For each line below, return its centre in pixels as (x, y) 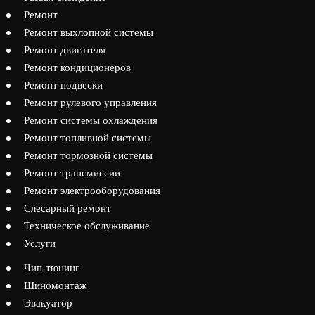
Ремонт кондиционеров (77, 67)
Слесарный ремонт (67, 208)
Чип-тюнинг (51, 268)
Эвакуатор (48, 303)
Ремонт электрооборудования (92, 191)
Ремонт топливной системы (87, 138)
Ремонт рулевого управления (90, 103)
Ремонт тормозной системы (88, 155)
